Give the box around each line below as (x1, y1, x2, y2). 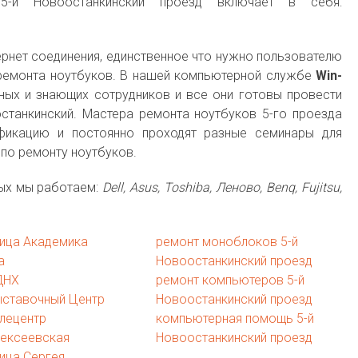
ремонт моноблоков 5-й (155, 234, 298, 249)
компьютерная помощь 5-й (155, 311, 314, 326)
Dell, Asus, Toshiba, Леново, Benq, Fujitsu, (102, 180, 343, 195)
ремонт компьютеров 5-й (155, 272, 304, 288)
